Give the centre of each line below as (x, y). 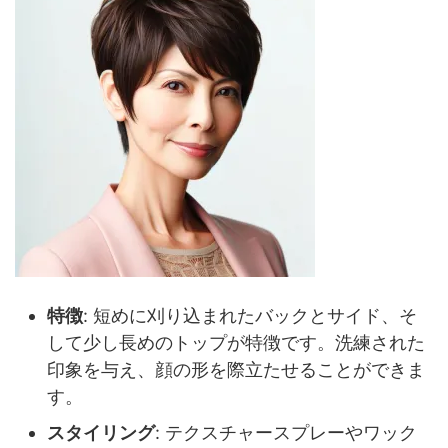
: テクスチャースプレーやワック (286, 432)
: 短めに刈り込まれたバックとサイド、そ (250, 315)
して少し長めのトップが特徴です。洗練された (236, 342)
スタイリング (101, 432)
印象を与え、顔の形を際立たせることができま (236, 369)
